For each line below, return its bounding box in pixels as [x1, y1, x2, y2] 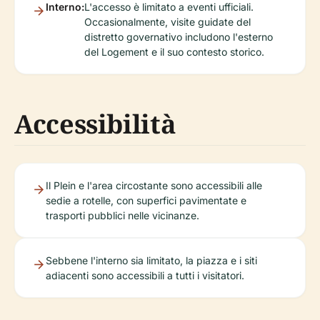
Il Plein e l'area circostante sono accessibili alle [46, 179, 262, 192]
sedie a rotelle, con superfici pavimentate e [46, 194, 246, 207]
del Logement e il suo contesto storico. [84, 46, 264, 59]
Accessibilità [14, 106, 176, 142]
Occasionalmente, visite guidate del [84, 16, 251, 29]
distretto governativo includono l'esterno [84, 31, 273, 44]
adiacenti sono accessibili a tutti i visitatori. [46, 269, 244, 282]
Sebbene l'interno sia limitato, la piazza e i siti [46, 254, 257, 267]
